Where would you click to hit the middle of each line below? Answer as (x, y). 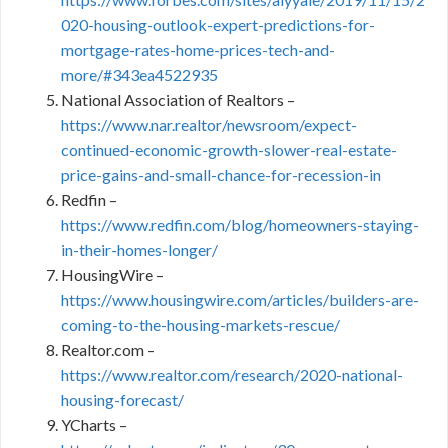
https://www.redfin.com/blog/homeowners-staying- (240, 224)
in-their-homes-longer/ (139, 249)
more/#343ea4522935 (139, 74)
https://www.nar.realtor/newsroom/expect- (209, 124)
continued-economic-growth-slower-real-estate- (229, 149)
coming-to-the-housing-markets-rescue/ (200, 324)
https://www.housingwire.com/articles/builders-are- (240, 299)
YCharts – (94, 424)
